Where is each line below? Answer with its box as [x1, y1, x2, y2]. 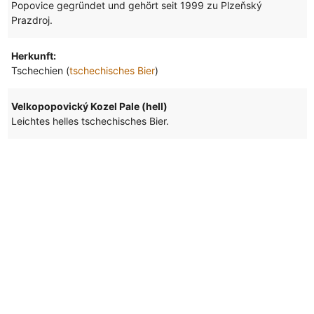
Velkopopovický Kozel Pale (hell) [11, 100, 168, 112]
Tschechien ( [11, 64, 69, 76]
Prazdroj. [11, 13, 53, 26]
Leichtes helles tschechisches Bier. [11, 114, 169, 127]
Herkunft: [11, 49, 56, 62]
